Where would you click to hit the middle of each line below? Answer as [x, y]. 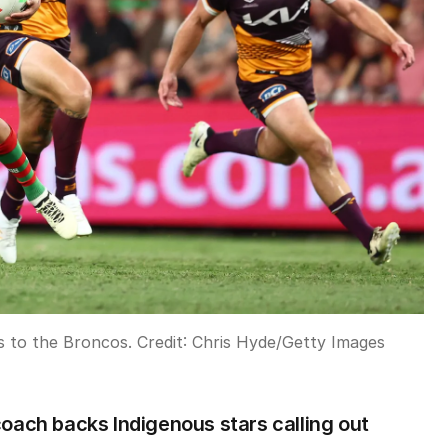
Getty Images [333, 342]
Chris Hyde [234, 342]
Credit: [162, 342]
